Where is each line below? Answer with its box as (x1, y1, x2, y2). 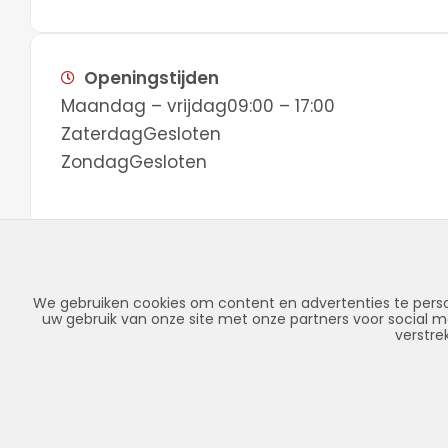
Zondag (61, 149, 129, 174)
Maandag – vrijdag (61, 93, 227, 118)
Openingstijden (83, 65, 219, 90)
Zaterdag (61, 121, 143, 146)
